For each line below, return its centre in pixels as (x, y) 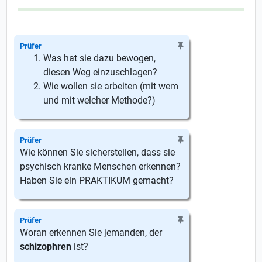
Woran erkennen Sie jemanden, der (91, 232)
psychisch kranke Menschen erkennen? (101, 166)
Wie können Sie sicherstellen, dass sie (98, 152)
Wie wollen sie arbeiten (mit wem (111, 86)
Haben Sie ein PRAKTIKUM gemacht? (97, 180)
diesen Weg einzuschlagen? (101, 72)
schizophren (46, 247)
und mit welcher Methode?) (100, 100)
